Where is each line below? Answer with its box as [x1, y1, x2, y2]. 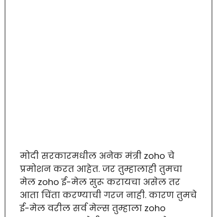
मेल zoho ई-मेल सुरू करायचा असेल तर [20, 175, 180, 188]
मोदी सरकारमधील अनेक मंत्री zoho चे [20, 149, 174, 162]
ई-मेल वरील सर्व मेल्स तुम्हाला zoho [20, 201, 166, 214]
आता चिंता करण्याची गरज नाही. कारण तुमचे [20, 188, 197, 201]
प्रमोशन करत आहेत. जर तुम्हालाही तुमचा [20, 162, 182, 175]
